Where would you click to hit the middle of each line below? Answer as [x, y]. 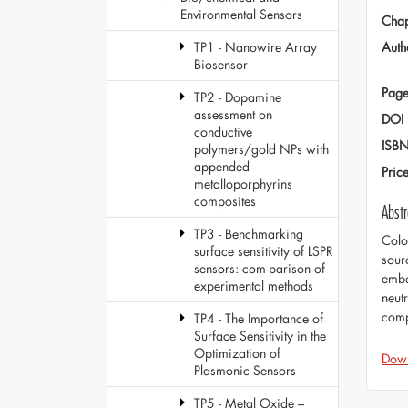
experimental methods [254, 286]
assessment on [233, 114]
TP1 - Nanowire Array [255, 47]
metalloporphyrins [243, 184]
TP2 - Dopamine [238, 97]
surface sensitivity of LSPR [264, 251]
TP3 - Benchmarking [249, 234]
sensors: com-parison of [260, 268]
